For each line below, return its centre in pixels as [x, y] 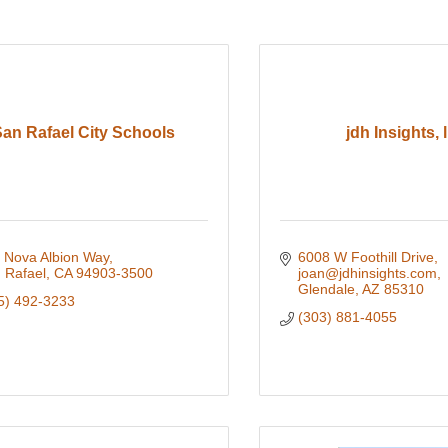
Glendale [326, 289]
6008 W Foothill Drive [365, 257]
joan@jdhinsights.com [367, 273]
